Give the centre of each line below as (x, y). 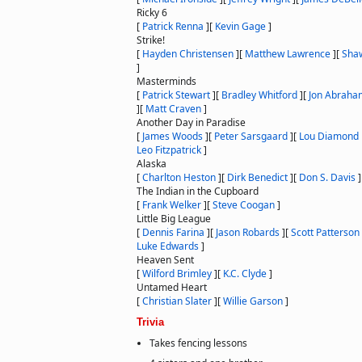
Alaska (152, 164)
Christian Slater (177, 301)
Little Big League (174, 219)
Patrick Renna (173, 26)
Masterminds (166, 81)
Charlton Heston (179, 177)
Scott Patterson (325, 232)
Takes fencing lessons (198, 343)
